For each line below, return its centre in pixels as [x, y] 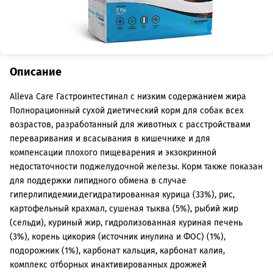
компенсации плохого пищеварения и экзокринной [113, 153]
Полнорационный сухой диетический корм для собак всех [127, 111]
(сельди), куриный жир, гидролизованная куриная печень [126, 223]
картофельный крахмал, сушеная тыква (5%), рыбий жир [124, 209]
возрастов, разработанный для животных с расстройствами [130, 125]
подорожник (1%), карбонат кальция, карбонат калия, [117, 251]
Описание [36, 72]
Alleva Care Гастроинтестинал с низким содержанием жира [128, 97]
